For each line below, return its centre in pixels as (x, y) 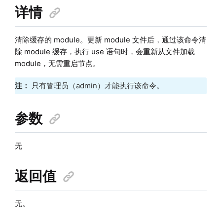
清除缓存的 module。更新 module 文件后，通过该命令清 (110, 39)
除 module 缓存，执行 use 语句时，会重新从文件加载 (105, 51)
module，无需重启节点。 (57, 63)
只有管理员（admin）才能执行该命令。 (97, 85)
